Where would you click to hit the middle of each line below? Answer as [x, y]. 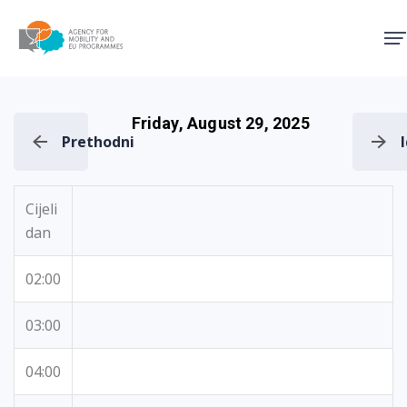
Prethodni [98, 142]
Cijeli [41, 209]
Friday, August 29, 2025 [220, 123]
